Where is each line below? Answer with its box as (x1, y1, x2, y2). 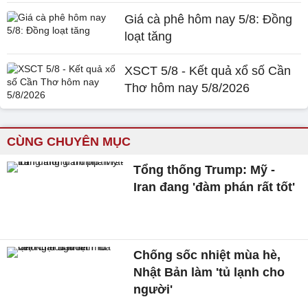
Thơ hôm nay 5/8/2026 (124, 81, 250, 95)
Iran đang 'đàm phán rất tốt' (133, 180, 296, 194)
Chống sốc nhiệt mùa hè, (133, 247, 281, 262)
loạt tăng (124, 30, 173, 43)
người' (133, 282, 173, 296)
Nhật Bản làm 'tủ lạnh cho (133, 265, 285, 279)
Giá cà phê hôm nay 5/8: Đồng (124, 12, 293, 26)
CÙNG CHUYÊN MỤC (7, 135, 131, 148)
